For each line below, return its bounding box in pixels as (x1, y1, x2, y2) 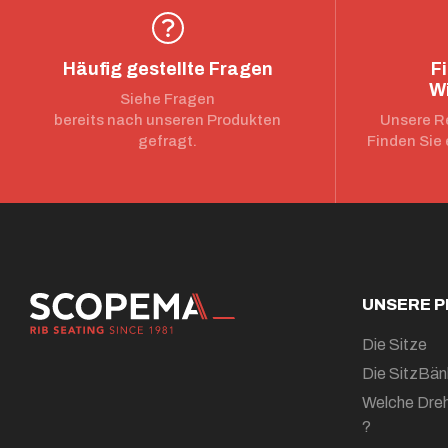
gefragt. (138, 133, 198, 149)
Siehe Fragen (120, 91, 216, 107)
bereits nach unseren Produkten (54, 112, 282, 128)
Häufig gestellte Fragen (62, 59, 273, 79)
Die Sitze (362, 336, 428, 353)
